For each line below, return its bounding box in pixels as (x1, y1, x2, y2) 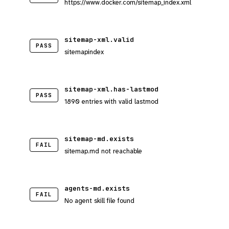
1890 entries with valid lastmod (64, 97, 158, 106)
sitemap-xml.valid (64, 35, 134, 44)
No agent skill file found (64, 196, 134, 205)
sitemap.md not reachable (64, 147, 142, 155)
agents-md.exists (64, 184, 130, 193)
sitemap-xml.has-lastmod (64, 85, 158, 94)
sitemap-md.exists (64, 134, 134, 143)
